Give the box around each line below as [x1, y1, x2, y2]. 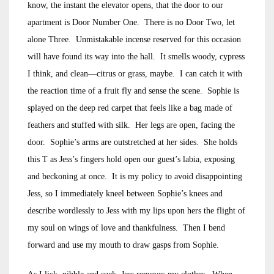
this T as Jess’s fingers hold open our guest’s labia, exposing [28, 155, 235, 164]
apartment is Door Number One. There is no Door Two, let [28, 18, 235, 27]
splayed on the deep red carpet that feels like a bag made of [28, 103, 232, 113]
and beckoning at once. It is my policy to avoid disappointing [28, 172, 242, 181]
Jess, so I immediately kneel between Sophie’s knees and [28, 189, 223, 198]
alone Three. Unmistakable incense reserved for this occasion [28, 35, 241, 44]
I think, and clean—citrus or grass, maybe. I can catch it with [28, 69, 242, 78]
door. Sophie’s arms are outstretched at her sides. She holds [28, 138, 237, 147]
